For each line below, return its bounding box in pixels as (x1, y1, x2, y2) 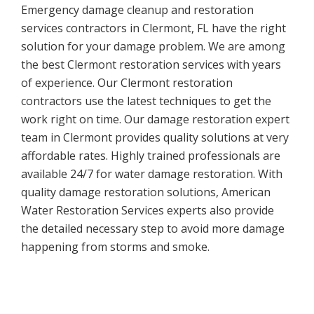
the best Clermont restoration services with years (21, 57, 281, 73)
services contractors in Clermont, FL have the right (21, 20, 286, 36)
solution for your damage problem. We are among (21, 39, 285, 55)
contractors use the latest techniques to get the (21, 93, 271, 109)
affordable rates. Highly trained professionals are (21, 148, 280, 164)
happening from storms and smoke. (21, 239, 210, 255)
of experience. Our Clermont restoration (21, 75, 233, 91)
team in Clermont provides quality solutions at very (21, 130, 289, 146)
